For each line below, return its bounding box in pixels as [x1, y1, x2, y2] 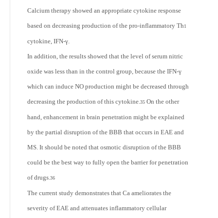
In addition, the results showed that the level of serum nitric [27, 52, 183, 60]
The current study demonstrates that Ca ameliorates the [27, 189, 171, 197]
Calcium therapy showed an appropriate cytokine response [27, 6, 181, 14]
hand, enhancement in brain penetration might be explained [27, 113, 184, 121]
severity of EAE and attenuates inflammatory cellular [27, 204, 166, 212]
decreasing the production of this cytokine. [27, 97, 140, 105]
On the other [145, 97, 179, 105]
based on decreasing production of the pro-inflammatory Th [27, 21, 184, 29]
